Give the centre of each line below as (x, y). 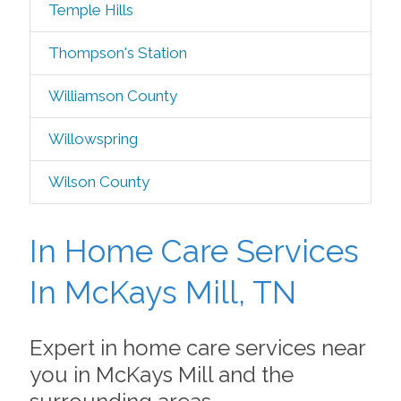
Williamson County (112, 96)
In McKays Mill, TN (162, 292)
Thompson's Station (117, 53)
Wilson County (98, 182)
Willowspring (93, 139)
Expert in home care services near (197, 347)
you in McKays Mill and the (161, 374)
